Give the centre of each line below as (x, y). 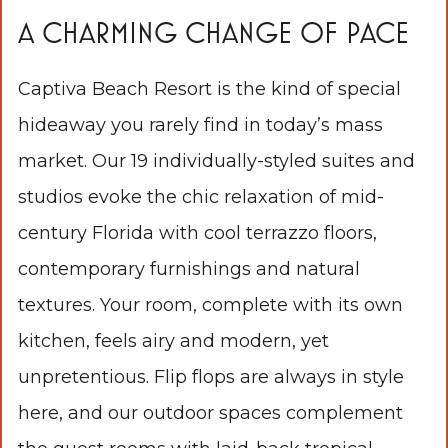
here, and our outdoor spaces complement (210, 412)
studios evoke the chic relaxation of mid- (201, 196)
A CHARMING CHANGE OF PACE (213, 32)
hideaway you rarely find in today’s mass (200, 124)
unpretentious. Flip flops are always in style (211, 376)
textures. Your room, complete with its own (210, 304)
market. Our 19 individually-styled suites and (216, 160)
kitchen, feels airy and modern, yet (173, 340)
